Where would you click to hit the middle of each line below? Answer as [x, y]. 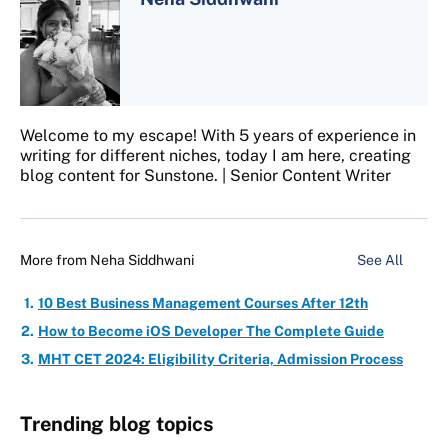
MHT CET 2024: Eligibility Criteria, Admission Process [220, 359]
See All [381, 260]
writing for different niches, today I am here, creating [215, 156]
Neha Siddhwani [142, 260]
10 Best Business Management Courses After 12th [203, 303]
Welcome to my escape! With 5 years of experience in [218, 136]
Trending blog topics [117, 424]
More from [55, 260]
